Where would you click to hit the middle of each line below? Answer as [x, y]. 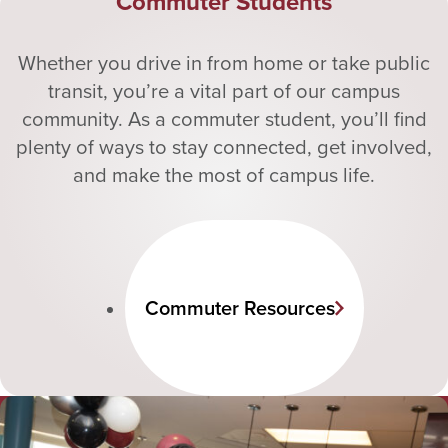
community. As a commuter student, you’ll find [224, 119]
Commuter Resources [239, 308]
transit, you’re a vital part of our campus [224, 91]
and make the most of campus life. [224, 175]
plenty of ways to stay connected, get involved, [224, 147]
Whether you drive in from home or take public [224, 63]
